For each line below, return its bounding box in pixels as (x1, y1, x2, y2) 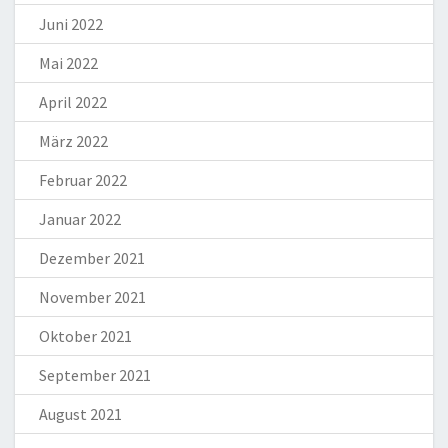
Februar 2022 (39, 170, 127, 191)
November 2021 (39, 287, 146, 308)
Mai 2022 (39, 53, 98, 74)
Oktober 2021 (39, 326, 132, 347)
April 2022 (39, 92, 107, 113)
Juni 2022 (39, 14, 103, 35)
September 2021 (39, 365, 151, 386)
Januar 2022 (39, 209, 121, 230)
